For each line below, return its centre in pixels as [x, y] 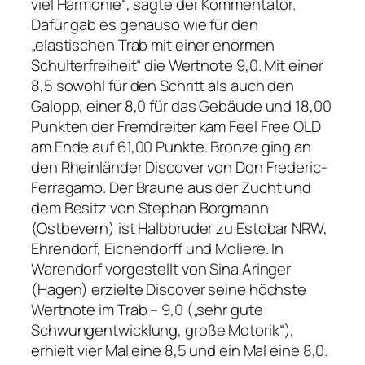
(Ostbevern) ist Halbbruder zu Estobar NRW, [179, 229]
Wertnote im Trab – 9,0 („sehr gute [147, 310]
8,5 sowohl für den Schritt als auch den [163, 86]
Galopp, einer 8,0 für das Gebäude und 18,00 [181, 106]
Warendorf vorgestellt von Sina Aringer [161, 269]
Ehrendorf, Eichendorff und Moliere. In [158, 249]
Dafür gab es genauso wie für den [145, 25]
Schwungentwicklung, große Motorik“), [163, 330]
